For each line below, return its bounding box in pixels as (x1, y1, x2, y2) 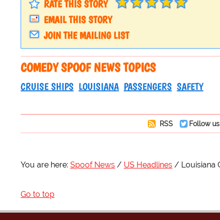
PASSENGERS (124, 81, 172, 93)
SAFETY (177, 81, 203, 93)
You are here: (21, 160, 68, 170)
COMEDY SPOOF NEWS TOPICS (21, 60, 156, 75)
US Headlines (124, 160, 172, 170)
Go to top (21, 190, 55, 199)
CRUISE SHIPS (21, 81, 74, 93)
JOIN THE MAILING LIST (44, 29, 129, 42)
